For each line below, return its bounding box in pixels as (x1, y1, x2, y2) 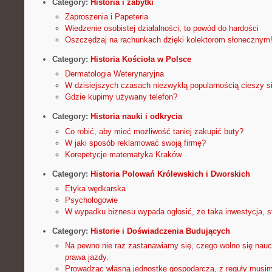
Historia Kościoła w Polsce (90, 55, 191, 64)
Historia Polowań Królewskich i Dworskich (90, 169, 250, 178)
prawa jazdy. (64, 252, 109, 262)
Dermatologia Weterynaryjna (64, 69, 164, 79)
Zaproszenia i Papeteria (64, 12, 148, 22)
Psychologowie (64, 195, 118, 205)
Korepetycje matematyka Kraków (64, 149, 182, 159)
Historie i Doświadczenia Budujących (90, 226, 230, 236)
